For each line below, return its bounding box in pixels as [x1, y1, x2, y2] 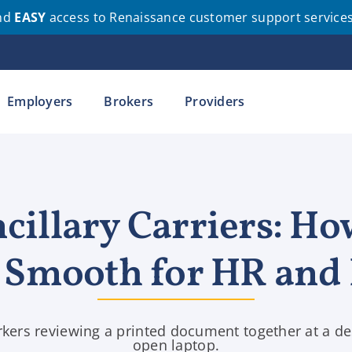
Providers [185, 93, 245, 111]
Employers [7, 93, 73, 111]
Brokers [104, 93, 154, 111]
